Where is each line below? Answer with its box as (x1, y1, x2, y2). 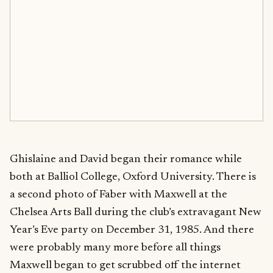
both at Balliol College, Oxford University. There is (10, 171, 256, 183)
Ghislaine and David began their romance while (10, 153, 242, 165)
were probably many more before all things (10, 241, 221, 253)
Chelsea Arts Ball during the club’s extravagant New (10, 206, 261, 218)
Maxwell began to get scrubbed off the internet (10, 259, 241, 271)
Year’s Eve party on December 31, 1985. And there (10, 224, 254, 236)
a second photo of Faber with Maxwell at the (10, 188, 227, 200)
